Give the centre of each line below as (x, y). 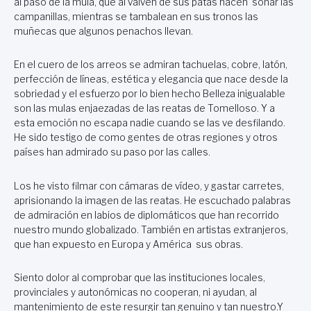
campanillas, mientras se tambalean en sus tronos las (136, 16)
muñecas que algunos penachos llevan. (103, 31)
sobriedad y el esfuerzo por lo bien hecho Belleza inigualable (150, 94)
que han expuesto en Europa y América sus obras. (128, 244)
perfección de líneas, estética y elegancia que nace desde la (151, 79)
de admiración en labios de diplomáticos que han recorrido (146, 215)
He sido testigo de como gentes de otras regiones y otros (146, 138)
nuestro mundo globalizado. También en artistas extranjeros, (151, 229)
